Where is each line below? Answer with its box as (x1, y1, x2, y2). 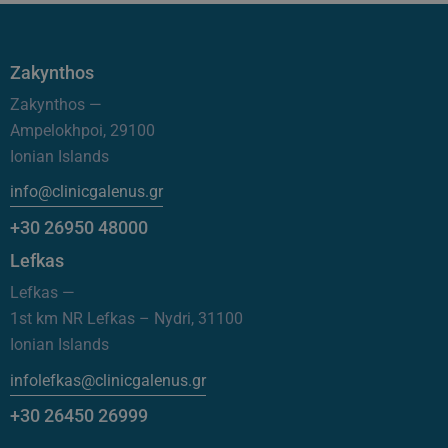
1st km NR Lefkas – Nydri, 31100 (10, 308, 243, 328)
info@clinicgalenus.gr (10, 182, 163, 202)
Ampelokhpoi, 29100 (10, 120, 155, 140)
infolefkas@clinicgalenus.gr (10, 370, 206, 390)
